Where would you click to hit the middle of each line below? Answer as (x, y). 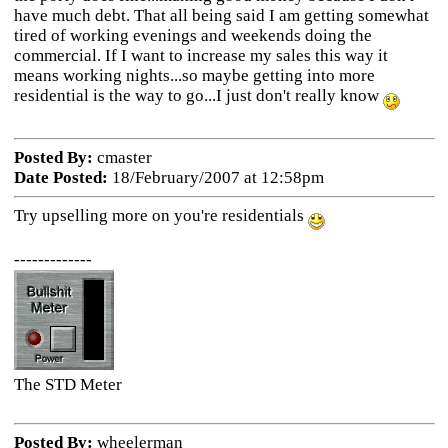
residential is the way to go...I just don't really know (198, 95)
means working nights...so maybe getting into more (194, 75)
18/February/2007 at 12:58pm (215, 177)
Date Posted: (60, 177)
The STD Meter (67, 384)
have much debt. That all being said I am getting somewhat (221, 15)
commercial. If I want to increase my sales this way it (200, 55)
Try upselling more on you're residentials (160, 215)
